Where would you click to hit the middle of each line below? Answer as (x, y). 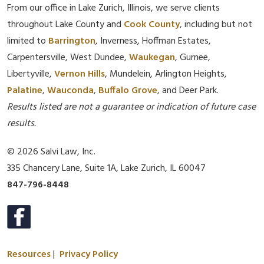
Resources (29, 255)
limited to (28, 41)
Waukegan (152, 58)
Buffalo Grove (128, 91)
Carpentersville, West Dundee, (68, 58)
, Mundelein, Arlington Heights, (166, 74)
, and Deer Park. (188, 91)
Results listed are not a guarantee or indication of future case (131, 107)
